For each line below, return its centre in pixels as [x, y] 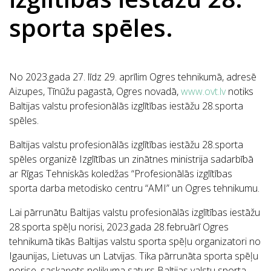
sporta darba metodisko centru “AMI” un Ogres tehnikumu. [134, 188]
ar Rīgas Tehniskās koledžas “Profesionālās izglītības [121, 174]
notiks [240, 92]
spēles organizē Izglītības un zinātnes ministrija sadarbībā [131, 159]
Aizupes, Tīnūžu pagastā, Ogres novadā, [95, 92]
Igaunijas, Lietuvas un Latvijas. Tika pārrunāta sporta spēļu [134, 256]
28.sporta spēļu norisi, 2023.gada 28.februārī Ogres [119, 227]
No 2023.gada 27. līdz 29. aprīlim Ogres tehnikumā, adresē [133, 77]
